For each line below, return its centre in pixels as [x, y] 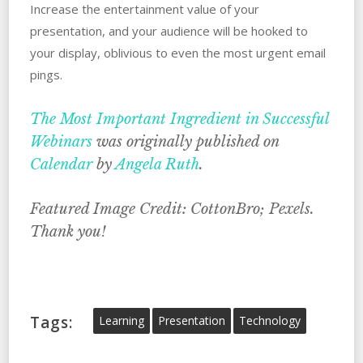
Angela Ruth [157, 165]
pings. [46, 75]
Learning [121, 321]
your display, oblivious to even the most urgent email [177, 53]
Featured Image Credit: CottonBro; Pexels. [172, 209]
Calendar [61, 165]
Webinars [61, 142]
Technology [269, 321]
